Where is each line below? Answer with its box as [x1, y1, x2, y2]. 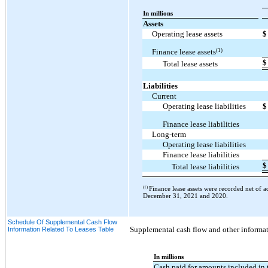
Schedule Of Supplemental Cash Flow [8, 218, 117, 226]
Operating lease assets [152, 29, 223, 39]
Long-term [152, 130, 187, 139]
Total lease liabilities [172, 162, 240, 172]
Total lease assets [163, 59, 218, 69]
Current [152, 92, 177, 101]
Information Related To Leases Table [8, 225, 114, 233]
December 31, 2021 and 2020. [143, 192, 229, 199]
